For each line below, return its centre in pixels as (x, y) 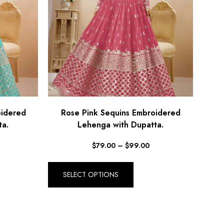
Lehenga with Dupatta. (120, 124)
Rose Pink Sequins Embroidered (120, 112)
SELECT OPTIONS (91, 175)
